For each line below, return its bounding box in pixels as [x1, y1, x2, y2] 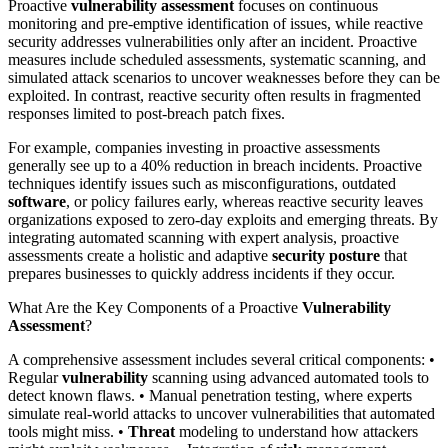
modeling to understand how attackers [175, 422, 418, 440]
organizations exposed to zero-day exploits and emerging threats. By [8, 210, 438, 228]
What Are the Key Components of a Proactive [8, 298, 302, 316]
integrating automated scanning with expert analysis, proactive [8, 228, 399, 246]
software [8, 192, 66, 210]
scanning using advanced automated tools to [148, 368, 429, 386]
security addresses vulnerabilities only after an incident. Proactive [8, 32, 417, 50]
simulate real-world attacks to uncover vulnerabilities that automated [8, 404, 435, 422]
